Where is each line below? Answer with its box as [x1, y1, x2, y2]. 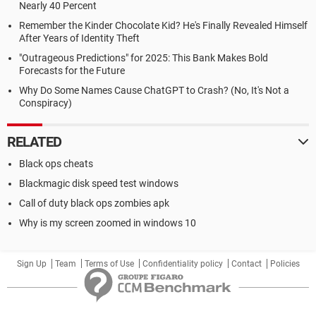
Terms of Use [84, 259, 134, 269]
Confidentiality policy [142, 259, 223, 269]
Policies [269, 259, 300, 269]
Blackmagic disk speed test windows [19, 178, 178, 189]
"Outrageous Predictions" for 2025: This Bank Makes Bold [19, 52, 268, 63]
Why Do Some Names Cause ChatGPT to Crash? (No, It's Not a [19, 85, 289, 96]
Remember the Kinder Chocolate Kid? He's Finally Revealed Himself [19, 20, 308, 31]
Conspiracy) [19, 97, 72, 109]
